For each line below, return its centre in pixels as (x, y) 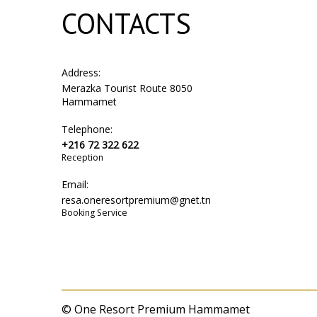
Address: (81, 73)
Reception (82, 157)
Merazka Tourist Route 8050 (127, 88)
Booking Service (94, 213)
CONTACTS (126, 23)
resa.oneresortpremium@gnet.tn (136, 200)
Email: (75, 184)
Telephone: (87, 129)
